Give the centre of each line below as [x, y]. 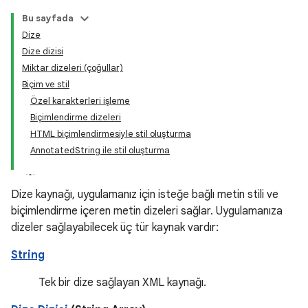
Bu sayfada [48, 18]
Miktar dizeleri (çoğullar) [73, 68]
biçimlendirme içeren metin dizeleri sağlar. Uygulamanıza [147, 211]
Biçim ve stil [46, 84]
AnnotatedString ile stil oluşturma [100, 150]
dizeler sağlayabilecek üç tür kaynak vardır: [115, 228]
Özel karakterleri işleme [80, 101]
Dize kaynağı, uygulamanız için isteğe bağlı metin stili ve [145, 195]
